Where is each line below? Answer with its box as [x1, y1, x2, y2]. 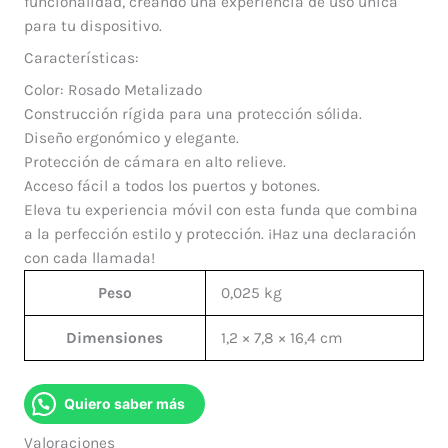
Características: [23, 49, 139, 68]
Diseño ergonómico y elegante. [23, 128, 239, 147]
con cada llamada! [23, 248, 155, 267]
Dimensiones [66, 328, 164, 347]
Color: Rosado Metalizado [23, 80, 202, 99]
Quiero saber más [63, 395, 185, 413]
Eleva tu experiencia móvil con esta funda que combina [23, 200, 418, 219]
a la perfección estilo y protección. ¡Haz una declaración [23, 224, 416, 243]
